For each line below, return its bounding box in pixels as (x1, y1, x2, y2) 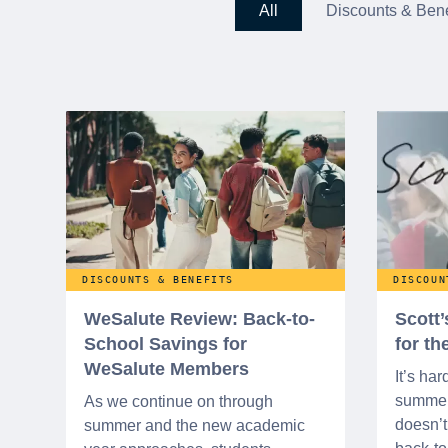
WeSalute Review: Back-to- (84, 309, 315, 330)
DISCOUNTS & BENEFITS (82, 274, 234, 286)
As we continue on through (84, 393, 273, 411)
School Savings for (84, 334, 247, 355)
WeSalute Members (84, 359, 249, 380)
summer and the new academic (84, 417, 305, 435)
